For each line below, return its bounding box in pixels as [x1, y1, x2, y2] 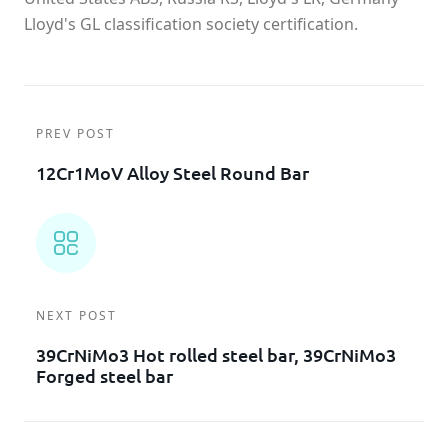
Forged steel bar [36, 364, 173, 388]
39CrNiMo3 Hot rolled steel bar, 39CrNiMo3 [36, 343, 396, 367]
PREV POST [36, 125, 115, 143]
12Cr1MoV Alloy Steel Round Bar [36, 161, 309, 185]
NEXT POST [36, 307, 117, 325]
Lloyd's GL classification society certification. [24, 13, 358, 36]
